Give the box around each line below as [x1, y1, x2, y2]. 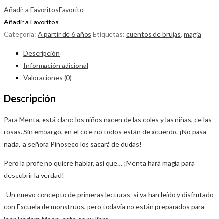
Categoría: [4, 29, 38, 38]
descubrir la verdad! [4, 171, 64, 180]
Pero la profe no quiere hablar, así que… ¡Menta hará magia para [4, 159, 195, 168]
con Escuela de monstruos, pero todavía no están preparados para [4, 202, 204, 211]
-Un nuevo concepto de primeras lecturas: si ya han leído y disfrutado [4, 190, 214, 199]
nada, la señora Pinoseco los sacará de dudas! [4, 140, 142, 149]
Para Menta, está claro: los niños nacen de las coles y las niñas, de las [4, 115, 212, 124]
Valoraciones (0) [23, 73, 72, 82]
